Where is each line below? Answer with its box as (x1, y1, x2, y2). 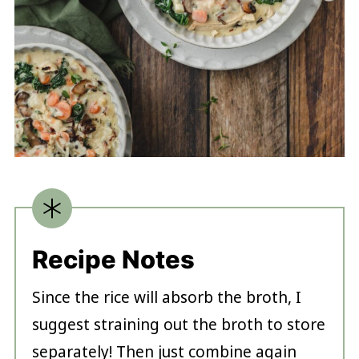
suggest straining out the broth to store (31, 314, 325, 336)
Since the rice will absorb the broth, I (31, 287, 301, 309)
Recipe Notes (31, 244, 195, 275)
